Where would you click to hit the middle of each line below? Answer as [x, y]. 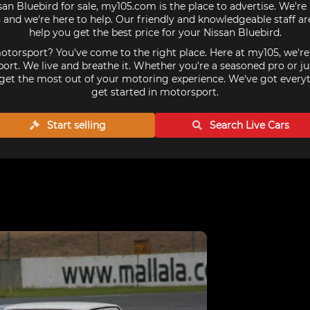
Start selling [75, 125]
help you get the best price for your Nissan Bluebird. [155, 33]
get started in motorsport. [155, 92]
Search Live [238, 125]
